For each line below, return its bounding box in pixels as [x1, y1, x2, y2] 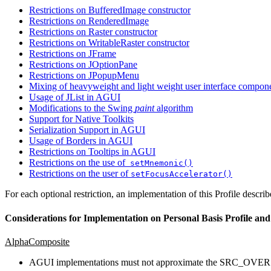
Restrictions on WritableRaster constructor [29, 38, 189, 48]
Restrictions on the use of [29, 157, 125, 168]
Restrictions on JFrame [29, 48, 116, 59]
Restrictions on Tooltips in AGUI [29, 146, 155, 157]
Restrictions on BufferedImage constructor [29, 5, 191, 16]
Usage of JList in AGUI [29, 92, 120, 103]
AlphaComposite [5, 236, 70, 247]
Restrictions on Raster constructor [29, 27, 157, 38]
